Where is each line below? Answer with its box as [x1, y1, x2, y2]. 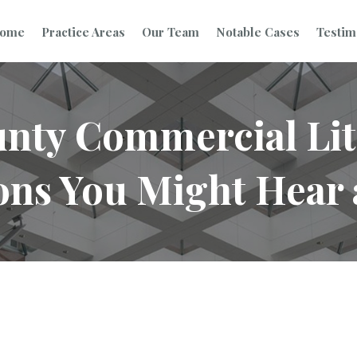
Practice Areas [41, 23, 125, 40]
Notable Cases [215, 23, 300, 40]
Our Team [141, 23, 199, 40]
